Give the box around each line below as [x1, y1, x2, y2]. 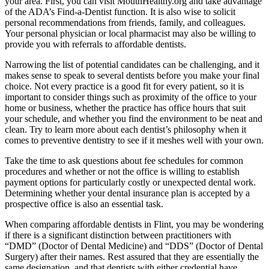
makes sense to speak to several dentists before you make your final [5, 70, 259, 81]
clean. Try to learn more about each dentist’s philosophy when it [5, 124, 246, 135]
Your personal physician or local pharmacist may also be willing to [5, 28, 256, 39]
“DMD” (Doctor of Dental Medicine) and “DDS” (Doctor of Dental [5, 241, 263, 252]
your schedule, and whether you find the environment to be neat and [5, 113, 262, 124]
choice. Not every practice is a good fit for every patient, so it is [5, 81, 244, 92]
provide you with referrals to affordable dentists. [5, 39, 186, 50]
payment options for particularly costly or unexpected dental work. [5, 177, 256, 188]
